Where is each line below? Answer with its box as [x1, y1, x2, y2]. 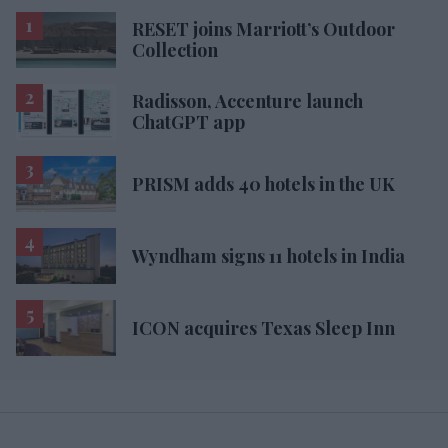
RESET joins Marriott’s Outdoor [132, 16, 395, 41]
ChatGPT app [132, 109, 245, 134]
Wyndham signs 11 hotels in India [132, 243, 405, 268]
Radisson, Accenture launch [132, 88, 363, 113]
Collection [132, 37, 218, 62]
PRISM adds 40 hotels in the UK [132, 171, 395, 196]
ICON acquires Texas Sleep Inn [132, 315, 395, 340]
